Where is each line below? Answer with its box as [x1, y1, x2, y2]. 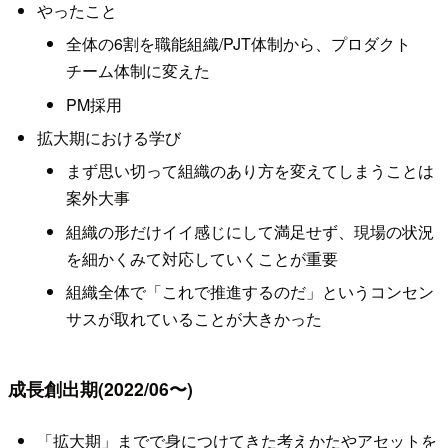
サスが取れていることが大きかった [65, 307, 322, 331]
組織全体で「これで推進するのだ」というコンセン [65, 280, 434, 304]
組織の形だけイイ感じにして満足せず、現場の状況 [65, 219, 434, 243]
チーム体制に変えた [65, 59, 210, 83]
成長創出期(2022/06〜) [8, 375, 193, 401]
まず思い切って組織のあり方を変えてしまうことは [65, 159, 434, 183]
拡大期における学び [36, 125, 181, 149]
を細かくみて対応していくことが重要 [65, 246, 338, 270]
